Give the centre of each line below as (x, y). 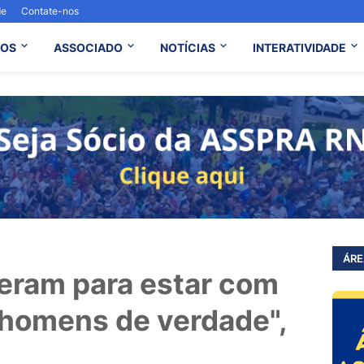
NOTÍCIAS (187, 47)
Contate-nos (50, 11)
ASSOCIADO (88, 47)
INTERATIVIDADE (299, 47)
